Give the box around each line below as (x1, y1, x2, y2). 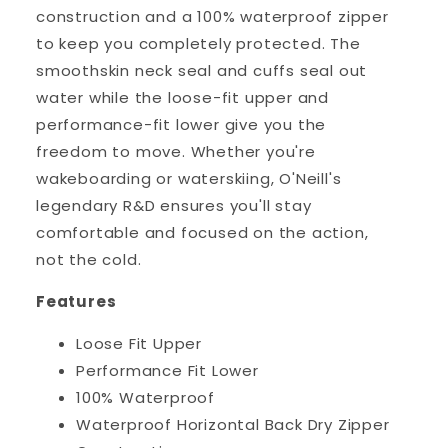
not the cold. (36, 249, 142, 270)
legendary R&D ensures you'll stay (36, 195, 312, 216)
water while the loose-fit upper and (36, 87, 329, 108)
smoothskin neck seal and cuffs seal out (36, 60, 368, 81)
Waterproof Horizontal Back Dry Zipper (76, 414, 390, 435)
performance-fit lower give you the (36, 114, 327, 135)
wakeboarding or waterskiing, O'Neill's (36, 168, 342, 189)
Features (36, 291, 117, 312)
